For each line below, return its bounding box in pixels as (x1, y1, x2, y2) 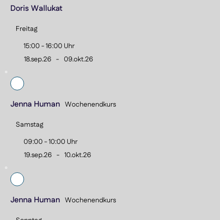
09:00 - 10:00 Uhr (23, 137, 78, 147)
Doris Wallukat (10, 2, 63, 14)
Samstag (16, 119, 44, 130)
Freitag (16, 24, 38, 34)
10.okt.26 (64, 150, 92, 160)
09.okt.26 (64, 54, 94, 64)
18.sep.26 (24, 54, 52, 64)
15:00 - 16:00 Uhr (23, 41, 75, 51)
